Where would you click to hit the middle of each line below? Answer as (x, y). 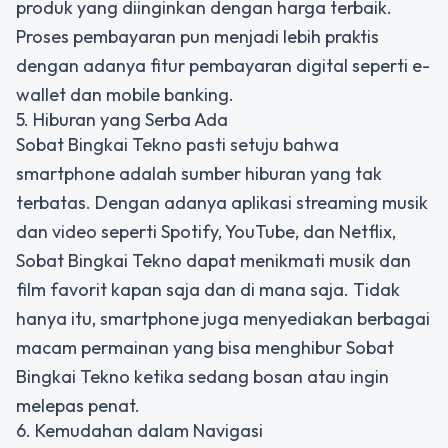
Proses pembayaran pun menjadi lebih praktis (197, 36)
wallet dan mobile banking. (125, 94)
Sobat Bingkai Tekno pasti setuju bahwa (177, 144)
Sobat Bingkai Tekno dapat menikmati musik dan (213, 260)
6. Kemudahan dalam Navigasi (139, 430)
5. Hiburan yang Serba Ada (122, 119)
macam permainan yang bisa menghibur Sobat (205, 347)
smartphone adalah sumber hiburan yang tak (199, 173)
